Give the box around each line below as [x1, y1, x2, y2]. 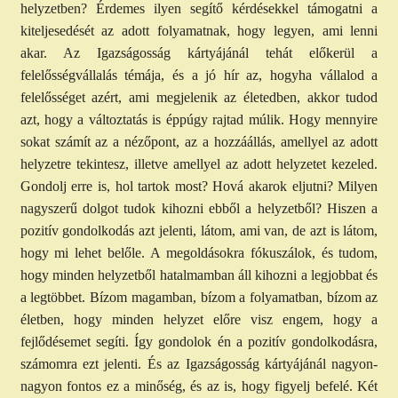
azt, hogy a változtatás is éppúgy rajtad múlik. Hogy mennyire [20, 112, 378, 128]
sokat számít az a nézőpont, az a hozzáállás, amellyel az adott [20, 134, 378, 150]
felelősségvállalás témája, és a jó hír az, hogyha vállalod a [20, 68, 378, 84]
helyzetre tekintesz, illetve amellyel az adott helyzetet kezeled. [20, 156, 378, 172]
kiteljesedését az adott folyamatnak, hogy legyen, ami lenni [20, 23, 378, 39]
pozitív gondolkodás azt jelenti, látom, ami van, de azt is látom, [20, 223, 378, 239]
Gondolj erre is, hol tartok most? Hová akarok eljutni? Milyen [20, 179, 378, 195]
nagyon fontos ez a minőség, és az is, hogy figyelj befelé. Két [20, 378, 378, 394]
